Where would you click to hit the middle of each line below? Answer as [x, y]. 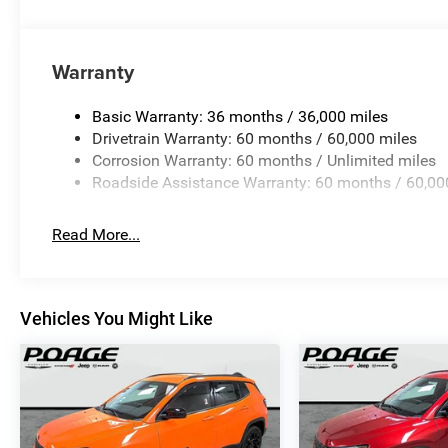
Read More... [96, 235]
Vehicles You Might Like [116, 319]
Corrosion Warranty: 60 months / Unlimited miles [264, 161]
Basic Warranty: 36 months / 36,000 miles [240, 117]
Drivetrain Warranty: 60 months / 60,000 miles [255, 139]
